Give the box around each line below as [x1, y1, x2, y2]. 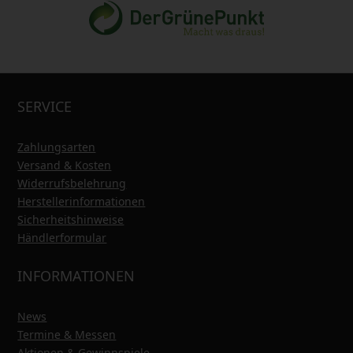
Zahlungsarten [17, 139, 96, 154]
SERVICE [17, 96, 72, 116]
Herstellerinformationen [17, 193, 146, 209]
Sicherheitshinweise [17, 211, 124, 227]
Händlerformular [17, 229, 107, 245]
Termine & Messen [17, 326, 117, 342]
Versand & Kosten [17, 157, 112, 173]
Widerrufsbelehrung [17, 175, 127, 191]
